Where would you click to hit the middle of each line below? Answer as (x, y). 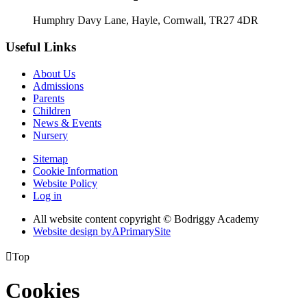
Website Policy (65, 183)
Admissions (58, 86)
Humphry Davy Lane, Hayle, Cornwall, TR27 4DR (146, 21)
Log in (47, 195)
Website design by (72, 231)
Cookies (42, 290)
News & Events (67, 123)
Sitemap (50, 158)
